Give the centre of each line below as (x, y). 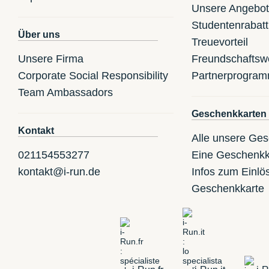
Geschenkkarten (229, 114)
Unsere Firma (51, 59)
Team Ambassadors (65, 93)
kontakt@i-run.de (59, 172)
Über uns (39, 35)
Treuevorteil (219, 42)
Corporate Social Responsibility (93, 76)
